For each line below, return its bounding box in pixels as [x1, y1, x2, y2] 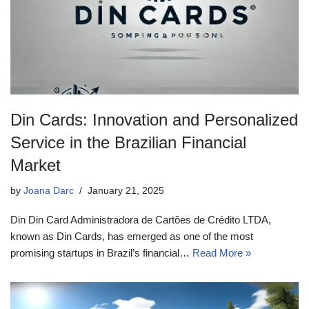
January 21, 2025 [88, 185, 164, 196]
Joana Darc [23, 185, 74, 196]
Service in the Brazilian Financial [10, 132, 246, 152]
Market [10, 155, 61, 175]
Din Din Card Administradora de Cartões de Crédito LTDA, [10, 213, 271, 226]
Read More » [192, 246, 251, 259]
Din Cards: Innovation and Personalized [10, 110, 298, 129]
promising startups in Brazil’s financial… [10, 246, 192, 259]
